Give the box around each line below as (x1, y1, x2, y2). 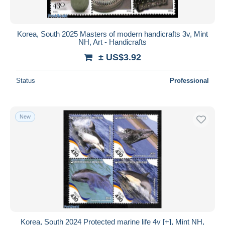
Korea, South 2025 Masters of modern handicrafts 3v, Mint (17, 29, 208, 38)
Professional (170, 76, 209, 84)
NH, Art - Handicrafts (78, 37, 147, 46)
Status (16, 76, 35, 84)
